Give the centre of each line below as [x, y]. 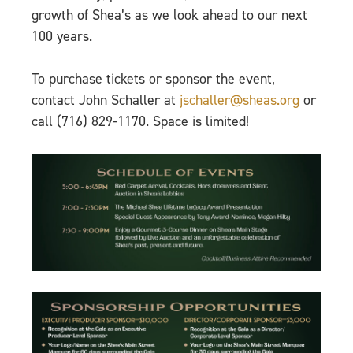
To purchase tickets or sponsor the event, [153, 79]
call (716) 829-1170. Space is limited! [140, 122]
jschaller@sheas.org [240, 100]
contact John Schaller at [106, 100]
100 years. [62, 37]
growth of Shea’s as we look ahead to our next [169, 15]
